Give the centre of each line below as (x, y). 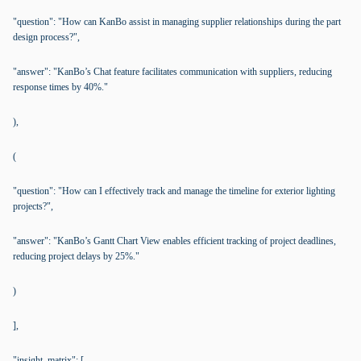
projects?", (33, 206)
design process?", (46, 37)
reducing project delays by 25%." (76, 256)
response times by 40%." (60, 87)
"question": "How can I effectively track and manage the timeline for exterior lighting (174, 191)
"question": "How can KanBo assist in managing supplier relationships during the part (177, 22)
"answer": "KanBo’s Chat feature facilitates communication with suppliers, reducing (172, 72)
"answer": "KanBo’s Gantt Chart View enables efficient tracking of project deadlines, (174, 241)
